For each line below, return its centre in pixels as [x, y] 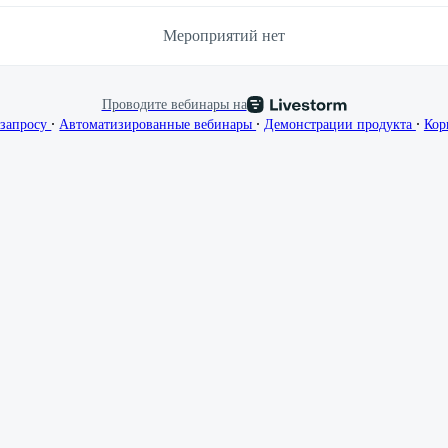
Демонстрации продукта [340, 125]
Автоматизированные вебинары [158, 125]
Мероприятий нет [224, 36]
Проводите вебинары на [174, 104]
